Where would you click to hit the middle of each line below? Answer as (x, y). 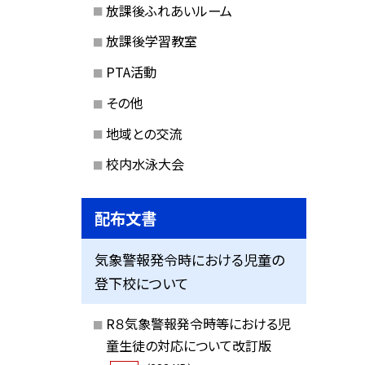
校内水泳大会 (145, 164)
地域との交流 (143, 133)
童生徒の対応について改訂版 (188, 345)
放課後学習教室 (151, 41)
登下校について (142, 284)
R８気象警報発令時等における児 (198, 323)
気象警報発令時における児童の (190, 260)
